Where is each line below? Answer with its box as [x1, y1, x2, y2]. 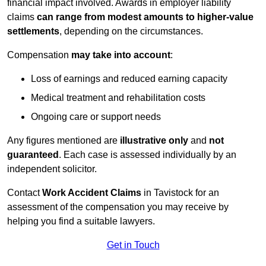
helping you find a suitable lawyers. [7, 216, 155, 227]
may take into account [71, 50, 170, 61]
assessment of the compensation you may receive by [7, 202, 229, 213]
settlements [7, 26, 59, 37]
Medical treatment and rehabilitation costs [31, 93, 205, 103]
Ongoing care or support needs [31, 112, 161, 122]
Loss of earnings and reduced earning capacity [31, 74, 227, 84]
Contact [7, 188, 42, 198]
